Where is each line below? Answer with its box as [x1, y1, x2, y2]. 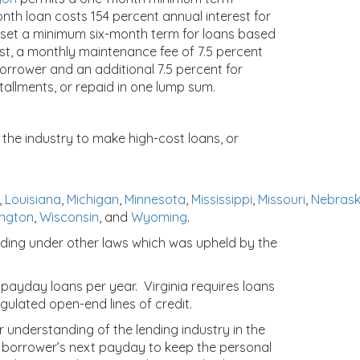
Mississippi [191, 191, 252, 207]
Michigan [67, 191, 119, 207]
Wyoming [131, 209, 187, 225]
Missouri [258, 191, 305, 207]
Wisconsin [39, 209, 99, 225]
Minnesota [125, 191, 186, 207]
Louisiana [5, 191, 61, 207]
